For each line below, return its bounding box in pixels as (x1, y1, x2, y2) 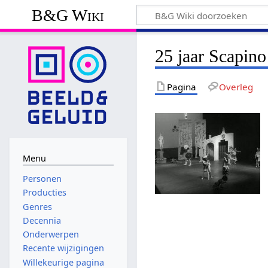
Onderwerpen (22, 229, 79, 240)
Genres (22, 200, 52, 212)
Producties (22, 187, 66, 199)
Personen (22, 173, 62, 185)
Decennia (22, 214, 61, 226)
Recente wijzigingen (22, 242, 104, 254)
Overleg (218, 80, 253, 93)
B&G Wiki (32, 5, 105, 25)
